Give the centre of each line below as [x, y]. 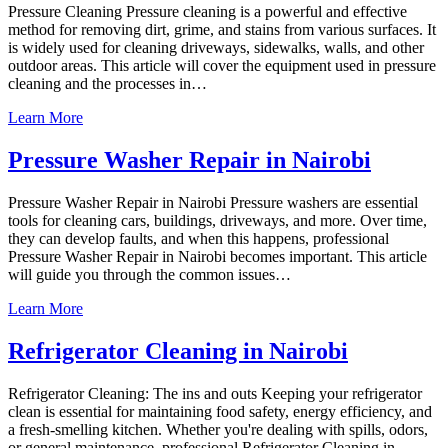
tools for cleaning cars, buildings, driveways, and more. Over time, [217, 220]
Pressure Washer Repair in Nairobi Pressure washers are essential [213, 202]
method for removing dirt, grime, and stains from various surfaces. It [222, 30]
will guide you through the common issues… [149, 274]
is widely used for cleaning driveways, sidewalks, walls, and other [216, 48]
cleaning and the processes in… [107, 84]
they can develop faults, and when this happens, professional [198, 238]
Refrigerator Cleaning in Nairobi [178, 350]
